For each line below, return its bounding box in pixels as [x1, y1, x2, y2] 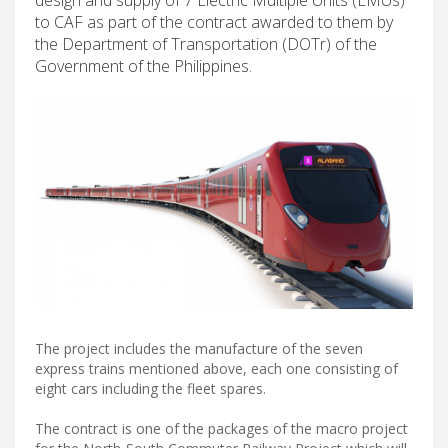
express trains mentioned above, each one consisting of [35, 358, 398, 378]
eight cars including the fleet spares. [35, 378, 266, 398]
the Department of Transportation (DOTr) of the [35, 32, 377, 55]
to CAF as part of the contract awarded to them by [35, 10, 393, 33]
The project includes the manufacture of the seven [35, 338, 363, 358]
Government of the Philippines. [35, 54, 252, 77]
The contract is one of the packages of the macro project [35, 418, 408, 438]
